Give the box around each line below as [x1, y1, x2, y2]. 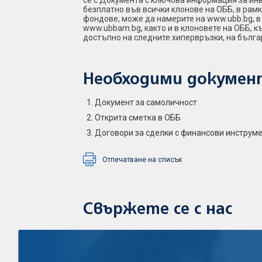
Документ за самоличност [95, 98, 197, 107]
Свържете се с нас [83, 202, 232, 218]
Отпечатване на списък [102, 155, 182, 164]
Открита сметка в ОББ [95, 113, 181, 122]
